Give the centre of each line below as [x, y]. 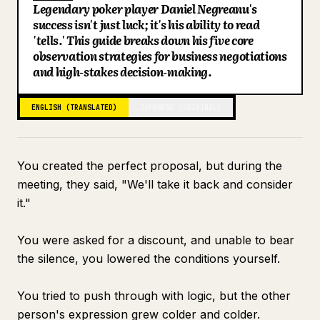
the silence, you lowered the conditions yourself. [149, 259]
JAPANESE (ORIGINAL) [181, 107]
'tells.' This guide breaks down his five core [143, 40]
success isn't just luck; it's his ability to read [146, 24]
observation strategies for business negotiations [160, 56]
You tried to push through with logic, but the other [154, 296]
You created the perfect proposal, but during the [150, 166]
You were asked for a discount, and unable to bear [156, 240]
